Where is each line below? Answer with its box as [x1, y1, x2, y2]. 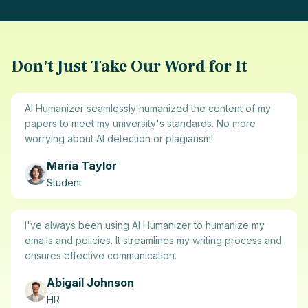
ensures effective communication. [25, 250, 177, 262]
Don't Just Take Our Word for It [11, 56, 247, 78]
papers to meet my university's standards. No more [25, 118, 256, 130]
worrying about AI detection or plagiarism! [25, 133, 213, 145]
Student [47, 177, 82, 189]
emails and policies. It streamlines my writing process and [25, 234, 282, 247]
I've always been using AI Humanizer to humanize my [25, 219, 265, 232]
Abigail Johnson [47, 276, 134, 290]
